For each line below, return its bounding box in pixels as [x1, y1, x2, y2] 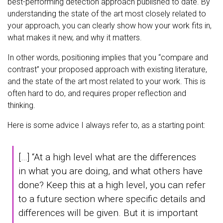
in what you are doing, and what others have [18, 165, 203, 177]
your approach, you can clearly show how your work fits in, [7, 20, 212, 30]
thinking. [7, 100, 35, 110]
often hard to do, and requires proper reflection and [7, 88, 186, 98]
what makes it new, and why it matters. [7, 32, 142, 42]
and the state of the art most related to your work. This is [7, 76, 206, 86]
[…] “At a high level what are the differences [18, 151, 196, 163]
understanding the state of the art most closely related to [7, 8, 206, 18]
